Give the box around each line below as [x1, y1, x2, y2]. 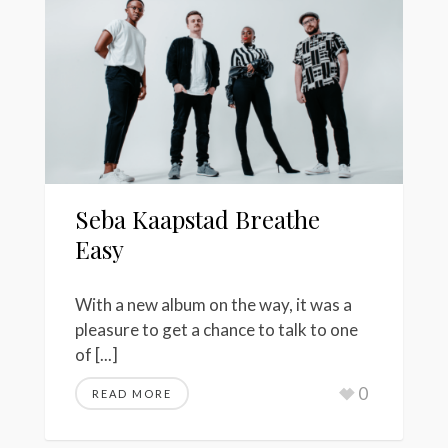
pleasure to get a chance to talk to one [75, 318, 358, 340]
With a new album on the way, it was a [75, 293, 352, 315]
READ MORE [92, 386, 172, 400]
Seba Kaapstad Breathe [75, 203, 320, 236]
